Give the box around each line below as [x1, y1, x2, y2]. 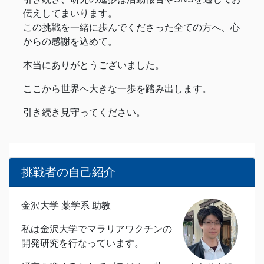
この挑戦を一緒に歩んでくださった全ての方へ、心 [23, 22, 240, 33]
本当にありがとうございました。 [23, 60, 164, 71]
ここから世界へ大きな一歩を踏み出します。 [23, 84, 212, 94]
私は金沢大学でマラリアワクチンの [21, 224, 172, 235]
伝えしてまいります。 [23, 8, 117, 19]
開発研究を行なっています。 [21, 238, 144, 249]
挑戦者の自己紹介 [21, 166, 115, 179]
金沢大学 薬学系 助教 [21, 200, 111, 211]
